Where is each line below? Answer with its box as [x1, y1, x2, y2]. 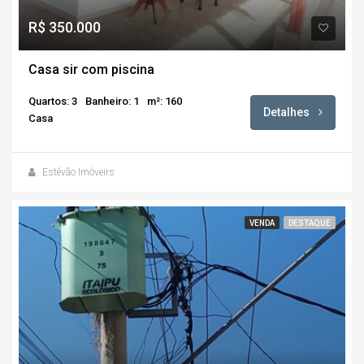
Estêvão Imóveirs [42, 166, 115, 178]
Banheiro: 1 [85, 94, 139, 107]
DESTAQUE [288, 218, 331, 227]
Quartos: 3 [28, 94, 77, 107]
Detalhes [263, 105, 312, 119]
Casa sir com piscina [28, 61, 154, 77]
